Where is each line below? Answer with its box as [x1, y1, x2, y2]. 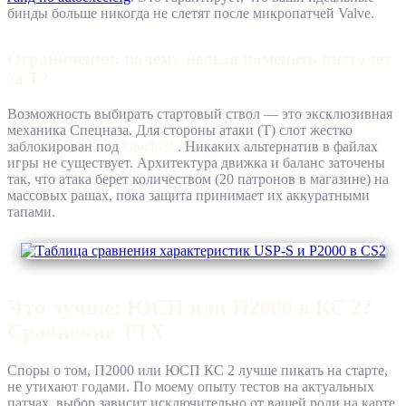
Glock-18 [122, 139, 178, 155]
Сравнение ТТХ [7, 320, 165, 344]
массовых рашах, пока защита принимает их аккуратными [7, 188, 370, 204]
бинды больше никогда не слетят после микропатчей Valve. [7, 5, 374, 22]
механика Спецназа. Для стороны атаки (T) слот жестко [7, 122, 353, 139]
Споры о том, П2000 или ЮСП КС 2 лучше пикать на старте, [7, 362, 388, 379]
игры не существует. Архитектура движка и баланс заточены [7, 155, 385, 171]
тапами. [7, 204, 55, 220]
